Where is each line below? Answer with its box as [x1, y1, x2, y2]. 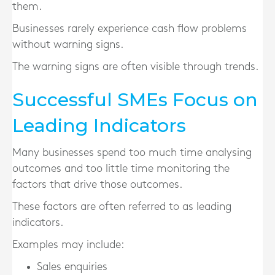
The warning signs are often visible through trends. [12, 61, 258, 72]
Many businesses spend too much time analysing [12, 147, 252, 158]
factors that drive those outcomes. [12, 179, 182, 190]
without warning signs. [12, 39, 123, 50]
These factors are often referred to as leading [12, 201, 231, 212]
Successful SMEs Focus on [12, 88, 258, 111]
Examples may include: [12, 239, 124, 250]
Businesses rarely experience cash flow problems [12, 23, 247, 34]
